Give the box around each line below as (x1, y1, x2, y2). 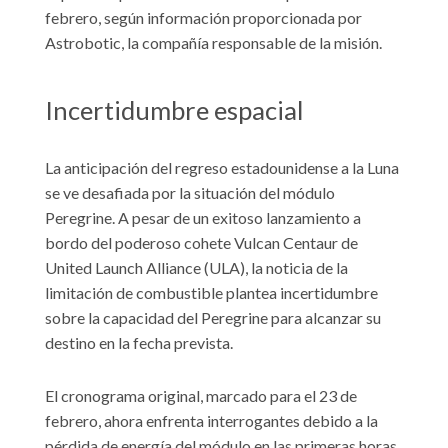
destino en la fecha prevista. (45, 332, 233, 352)
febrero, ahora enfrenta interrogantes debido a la (45, 410, 378, 430)
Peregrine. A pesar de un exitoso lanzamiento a (45, 207, 361, 227)
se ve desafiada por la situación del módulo (45, 182, 335, 202)
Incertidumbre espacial (45, 94, 304, 125)
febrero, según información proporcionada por (45, 8, 362, 28)
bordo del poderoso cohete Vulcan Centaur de (45, 232, 358, 252)
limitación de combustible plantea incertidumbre (45, 282, 378, 302)
